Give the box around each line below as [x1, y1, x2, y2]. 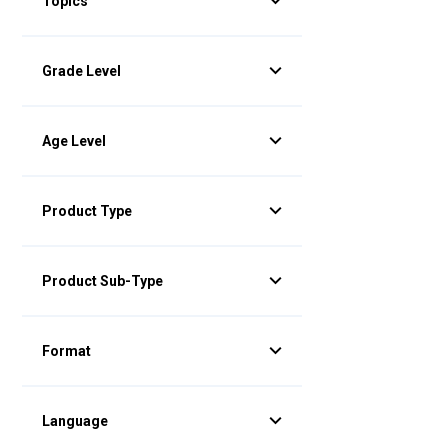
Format [42, 343, 91, 359]
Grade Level [42, 63, 121, 79]
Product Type [42, 203, 132, 219]
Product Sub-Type [42, 273, 163, 289]
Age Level [42, 133, 106, 149]
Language [42, 413, 108, 429]
